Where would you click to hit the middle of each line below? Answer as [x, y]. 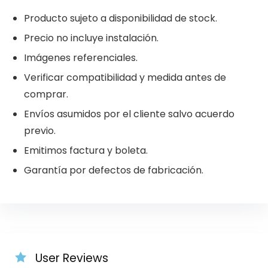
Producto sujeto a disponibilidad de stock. [120, 18]
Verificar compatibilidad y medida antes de [125, 77]
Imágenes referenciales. [80, 57]
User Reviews [71, 258]
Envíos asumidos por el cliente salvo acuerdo [129, 114]
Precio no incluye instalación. [91, 38]
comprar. [46, 94]
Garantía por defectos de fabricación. [113, 170]
